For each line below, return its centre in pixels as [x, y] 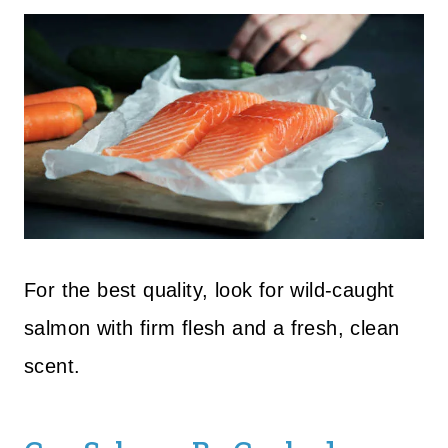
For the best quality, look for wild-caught [209, 290]
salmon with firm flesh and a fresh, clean [212, 328]
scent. [52, 366]
